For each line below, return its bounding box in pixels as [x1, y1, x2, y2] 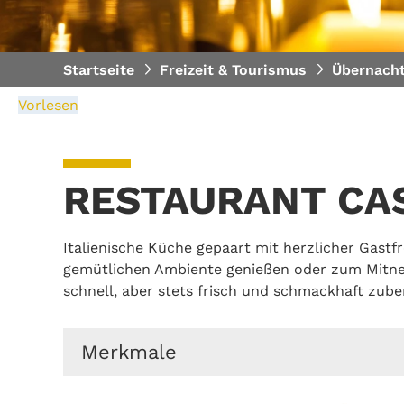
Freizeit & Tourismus [160, 60, 307, 78]
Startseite [63, 60, 134, 78]
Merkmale [81, 340, 177, 363]
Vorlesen [18, 96, 78, 114]
